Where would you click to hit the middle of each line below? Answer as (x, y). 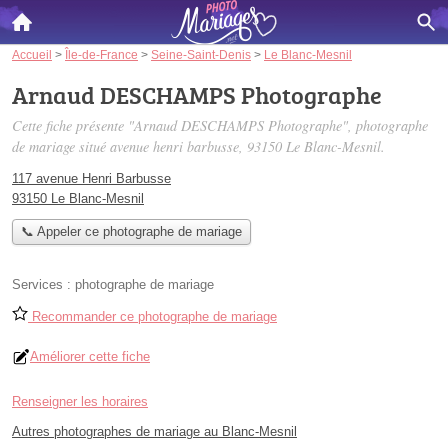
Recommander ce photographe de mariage (152, 317)
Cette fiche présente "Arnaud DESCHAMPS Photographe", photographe (220, 125)
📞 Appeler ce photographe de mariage (131, 232)
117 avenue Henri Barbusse (91, 178)
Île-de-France (101, 54)
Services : (43, 285)
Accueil (32, 54)
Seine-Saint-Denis (201, 54)
